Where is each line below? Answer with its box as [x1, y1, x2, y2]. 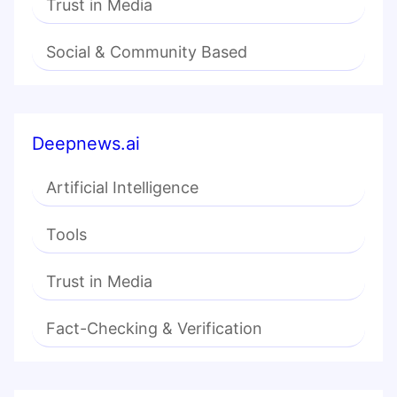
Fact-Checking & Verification [46, 319, 262, 339]
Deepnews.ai [32, 133, 140, 155]
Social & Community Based [46, 43, 247, 62]
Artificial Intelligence [46, 178, 198, 198]
